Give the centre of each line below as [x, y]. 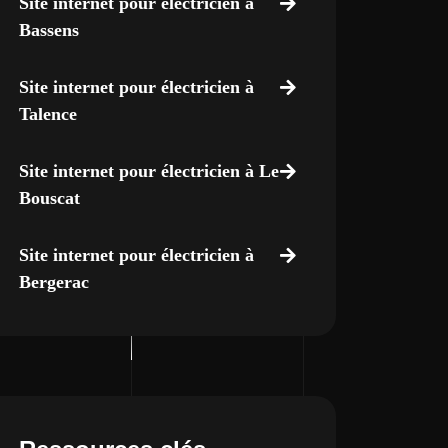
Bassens [48, 30]
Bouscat [49, 198]
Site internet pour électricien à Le [148, 171]
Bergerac [53, 282]
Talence [47, 114]
